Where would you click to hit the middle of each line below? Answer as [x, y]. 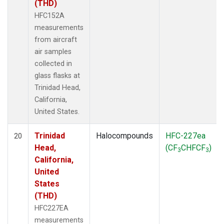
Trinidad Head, [57, 87]
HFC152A [49, 15]
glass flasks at [57, 75]
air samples [53, 51]
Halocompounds [124, 135]
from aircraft [56, 39]
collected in [53, 63]
